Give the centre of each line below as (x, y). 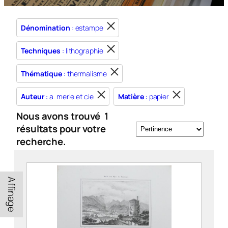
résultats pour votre (61, 129)
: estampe (87, 28)
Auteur (33, 96)
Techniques (41, 51)
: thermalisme (84, 74)
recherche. (41, 141)
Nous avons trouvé (60, 116)
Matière (131, 96)
